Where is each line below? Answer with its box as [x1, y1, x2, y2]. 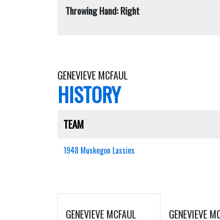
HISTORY [57, 80, 121, 109]
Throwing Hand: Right [65, 3, 139, 18]
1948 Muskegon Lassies [63, 144, 135, 156]
